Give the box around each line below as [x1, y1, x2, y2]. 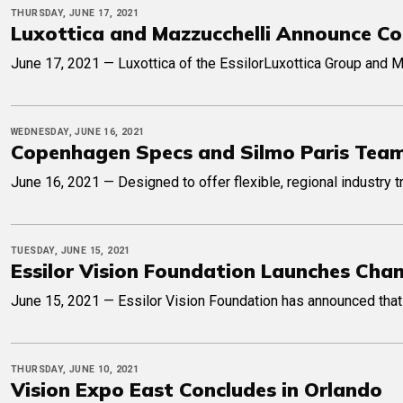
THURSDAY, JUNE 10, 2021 [11, 363, 139, 376]
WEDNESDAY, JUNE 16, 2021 [11, 126, 145, 139]
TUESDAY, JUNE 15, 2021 [11, 245, 130, 257]
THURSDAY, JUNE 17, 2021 [11, 7, 139, 20]
